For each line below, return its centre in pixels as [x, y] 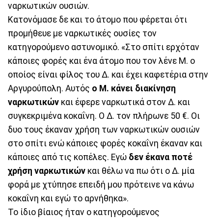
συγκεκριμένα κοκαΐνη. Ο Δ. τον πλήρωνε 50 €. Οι [104, 116]
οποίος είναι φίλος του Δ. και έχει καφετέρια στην [108, 74]
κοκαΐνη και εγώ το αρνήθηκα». [68, 198]
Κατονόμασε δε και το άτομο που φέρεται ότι [97, 19]
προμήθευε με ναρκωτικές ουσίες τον [82, 33]
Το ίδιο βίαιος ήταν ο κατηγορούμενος [84, 212]
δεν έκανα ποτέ [161, 157]
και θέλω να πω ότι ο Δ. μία [140, 171]
